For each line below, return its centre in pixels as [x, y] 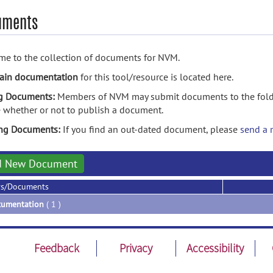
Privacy [136, 248]
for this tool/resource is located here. [156, 77]
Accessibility [215, 248]
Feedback [57, 248]
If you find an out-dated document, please [151, 129]
